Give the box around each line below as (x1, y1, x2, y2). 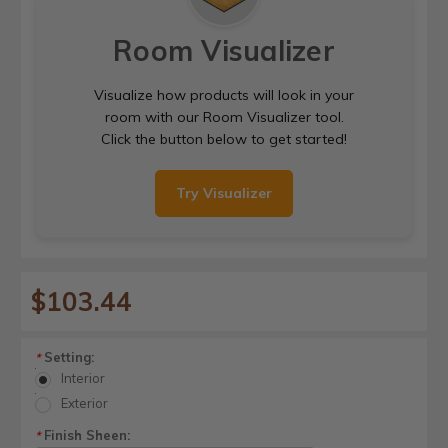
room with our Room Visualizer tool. (104, 107, 344, 126)
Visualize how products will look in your (94, 85, 354, 104)
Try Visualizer (176, 183, 272, 202)
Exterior (60, 395, 108, 412)
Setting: (40, 348, 94, 365)
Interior (60, 370, 105, 387)
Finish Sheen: (40, 427, 130, 444)
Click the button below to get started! (101, 129, 347, 148)
